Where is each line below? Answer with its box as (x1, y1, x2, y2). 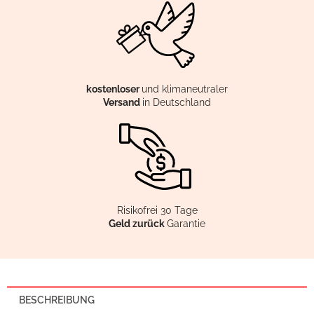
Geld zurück (109, 217, 167, 229)
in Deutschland (142, 96, 211, 108)
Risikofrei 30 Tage (116, 204, 198, 216)
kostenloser (86, 83, 142, 95)
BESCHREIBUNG (18, 294, 95, 306)
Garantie (167, 217, 205, 229)
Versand (103, 96, 142, 108)
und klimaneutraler (142, 83, 228, 95)
